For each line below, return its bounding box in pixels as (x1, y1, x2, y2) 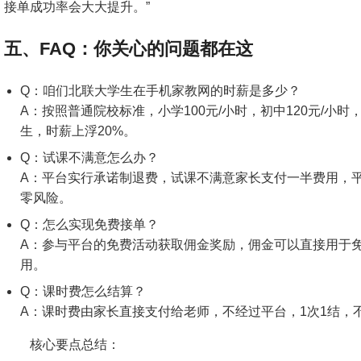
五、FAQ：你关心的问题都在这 (3, 39, 253, 59)
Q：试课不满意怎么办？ (19, 151, 159, 164)
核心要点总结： (29, 338, 120, 351)
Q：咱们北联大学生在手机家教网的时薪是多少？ (19, 84, 301, 98)
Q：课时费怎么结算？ (19, 284, 146, 298)
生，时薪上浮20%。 (19, 124, 136, 138)
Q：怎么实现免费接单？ (19, 218, 159, 231)
